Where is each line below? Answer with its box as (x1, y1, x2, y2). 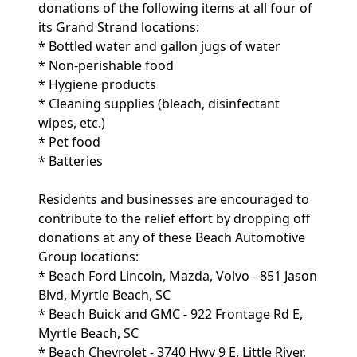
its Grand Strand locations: (38, 18, 199, 36)
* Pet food (38, 133, 100, 151)
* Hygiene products (38, 76, 156, 93)
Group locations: (38, 248, 139, 265)
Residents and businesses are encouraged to (38, 190, 309, 208)
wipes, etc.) (38, 114, 105, 131)
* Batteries (38, 152, 103, 170)
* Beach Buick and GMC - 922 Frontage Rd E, (38, 305, 303, 323)
